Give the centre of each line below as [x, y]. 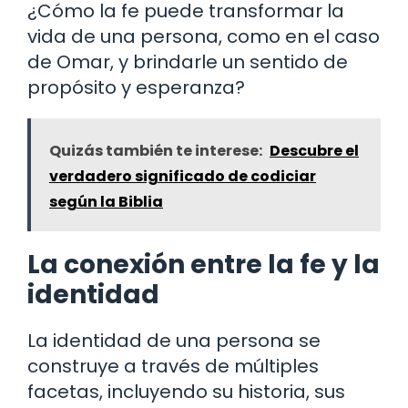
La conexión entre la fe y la [204, 265]
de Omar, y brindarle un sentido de [188, 62]
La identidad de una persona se [174, 341]
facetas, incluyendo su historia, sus [186, 392]
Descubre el [314, 151]
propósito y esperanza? [136, 88]
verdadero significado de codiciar [183, 177]
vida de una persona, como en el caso [204, 37]
